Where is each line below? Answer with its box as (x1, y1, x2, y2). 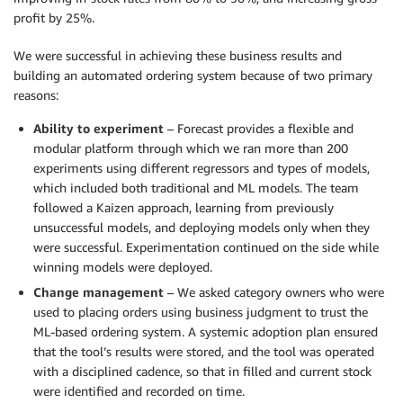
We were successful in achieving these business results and (13, 48, 342, 63)
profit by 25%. (13, 10, 94, 25)
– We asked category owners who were (164, 284, 384, 300)
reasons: (13, 87, 58, 103)
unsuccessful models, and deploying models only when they (33, 219, 370, 235)
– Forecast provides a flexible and (164, 121, 354, 136)
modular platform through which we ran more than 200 (33, 140, 348, 156)
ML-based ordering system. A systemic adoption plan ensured (33, 324, 378, 339)
